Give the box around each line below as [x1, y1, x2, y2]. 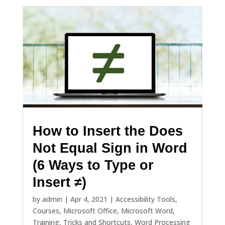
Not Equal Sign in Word [32, 140, 187, 156]
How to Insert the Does [32, 123, 183, 139]
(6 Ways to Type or [32, 157, 154, 173]
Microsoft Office [63, 205, 117, 215]
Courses [32, 205, 59, 215]
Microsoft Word [121, 205, 173, 215]
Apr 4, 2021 [70, 194, 107, 204]
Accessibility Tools [115, 194, 175, 204]
